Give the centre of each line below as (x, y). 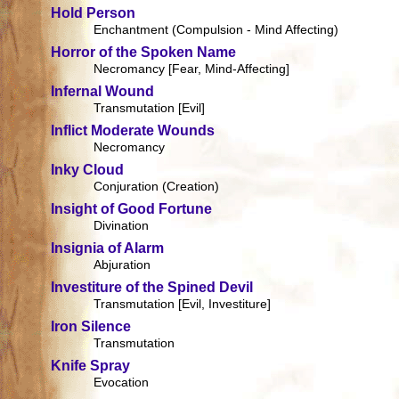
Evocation (122, 383)
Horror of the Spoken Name (144, 53)
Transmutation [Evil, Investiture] (183, 304)
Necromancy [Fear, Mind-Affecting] (192, 69)
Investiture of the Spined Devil (152, 288)
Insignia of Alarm (108, 248)
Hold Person (94, 13)
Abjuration (122, 265)
